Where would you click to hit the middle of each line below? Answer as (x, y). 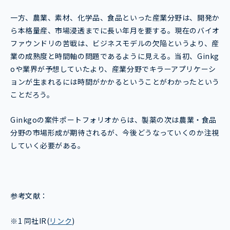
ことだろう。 (32, 94)
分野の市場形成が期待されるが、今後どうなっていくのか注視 (115, 132)
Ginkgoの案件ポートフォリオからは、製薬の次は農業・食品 (113, 119)
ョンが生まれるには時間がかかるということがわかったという (115, 81)
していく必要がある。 (48, 145)
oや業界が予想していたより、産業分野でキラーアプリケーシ (113, 69)
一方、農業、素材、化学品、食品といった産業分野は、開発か (115, 17)
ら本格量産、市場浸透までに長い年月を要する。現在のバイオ (115, 30)
